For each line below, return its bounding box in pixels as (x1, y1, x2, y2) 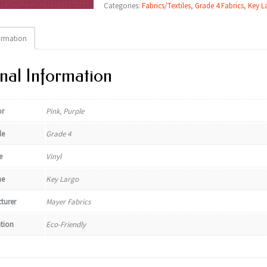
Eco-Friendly (45, 219, 86, 229)
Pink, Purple (45, 106, 84, 116)
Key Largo (45, 174, 79, 184)
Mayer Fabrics (45, 197, 91, 207)
